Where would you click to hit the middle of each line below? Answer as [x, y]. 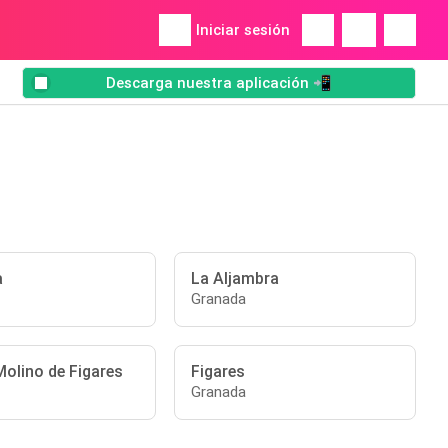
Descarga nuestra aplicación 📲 [219, 83]
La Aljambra [235, 278]
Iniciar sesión [243, 30]
